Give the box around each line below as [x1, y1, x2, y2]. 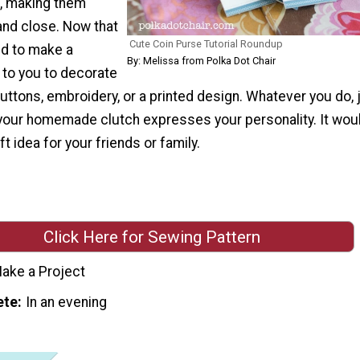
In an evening [26, 293, 108, 310]
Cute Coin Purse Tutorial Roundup [129, 38, 283, 51]
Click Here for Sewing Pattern [43, 227, 260, 247]
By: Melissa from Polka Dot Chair [126, 55, 276, 67]
